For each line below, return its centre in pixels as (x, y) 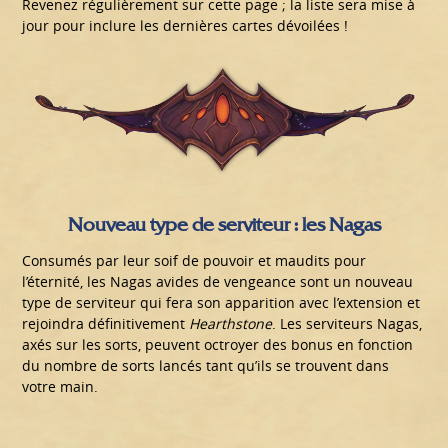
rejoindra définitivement (106, 324)
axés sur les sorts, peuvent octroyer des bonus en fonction (218, 345)
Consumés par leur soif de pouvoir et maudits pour (194, 261)
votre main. (60, 387)
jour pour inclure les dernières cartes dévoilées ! (185, 25)
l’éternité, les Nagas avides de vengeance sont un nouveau (218, 282)
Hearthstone (231, 324)
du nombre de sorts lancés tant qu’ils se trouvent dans (206, 366)
